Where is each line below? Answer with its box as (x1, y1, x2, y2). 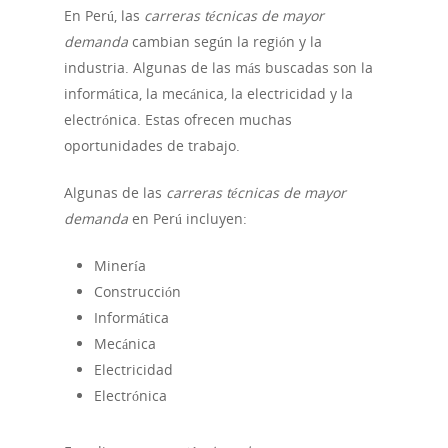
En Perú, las (64, 6, 144, 26)
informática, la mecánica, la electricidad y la (64, 84, 353, 104)
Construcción (94, 282, 181, 302)
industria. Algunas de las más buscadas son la (64, 58, 373, 78)
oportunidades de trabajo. (64, 136, 240, 156)
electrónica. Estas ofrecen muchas (64, 110, 292, 130)
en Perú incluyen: (128, 209, 247, 229)
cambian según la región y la (128, 32, 322, 52)
